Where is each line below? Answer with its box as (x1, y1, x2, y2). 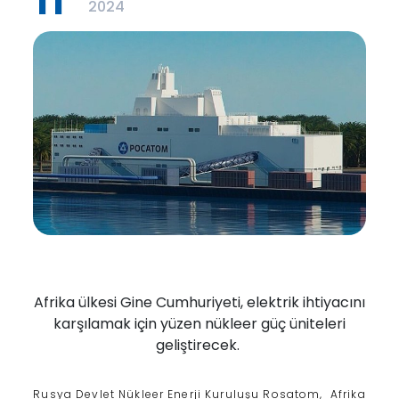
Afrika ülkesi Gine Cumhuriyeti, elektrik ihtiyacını (34, 292, 365, 313)
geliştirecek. (156, 335, 243, 356)
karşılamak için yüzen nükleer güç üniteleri (53, 313, 346, 335)
